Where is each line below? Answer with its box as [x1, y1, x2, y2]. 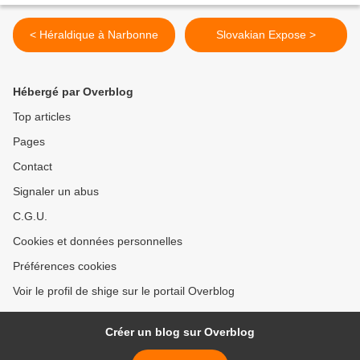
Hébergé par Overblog [13, 85, 133, 99]
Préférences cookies [13, 260, 117, 273]
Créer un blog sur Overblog [105, 325, 255, 339]
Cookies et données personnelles [13, 235, 182, 248]
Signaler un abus [13, 185, 99, 198]
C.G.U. [13, 210, 47, 223]
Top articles [13, 110, 71, 124]
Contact [13, 160, 52, 174]
